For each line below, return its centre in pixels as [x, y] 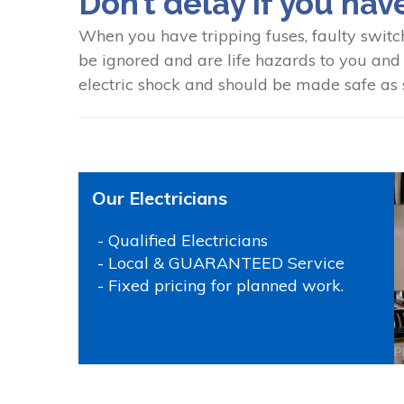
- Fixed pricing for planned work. [220, 285]
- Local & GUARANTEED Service [221, 262]
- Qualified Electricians [183, 240]
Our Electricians [160, 197]
